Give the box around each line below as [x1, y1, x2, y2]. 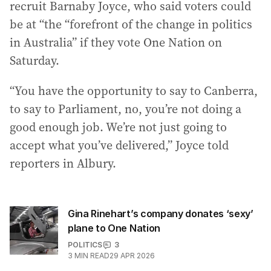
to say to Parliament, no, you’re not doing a [10, 100, 241, 117]
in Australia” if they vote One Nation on [10, 34, 222, 51]
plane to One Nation [68, 222, 160, 234]
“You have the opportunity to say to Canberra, [10, 82, 258, 99]
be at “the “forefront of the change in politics [10, 16, 252, 33]
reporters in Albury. [10, 155, 116, 172]
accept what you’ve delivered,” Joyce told [10, 137, 229, 154]
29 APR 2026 [109, 251, 155, 260]
